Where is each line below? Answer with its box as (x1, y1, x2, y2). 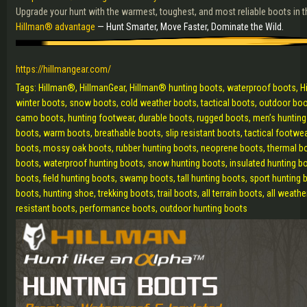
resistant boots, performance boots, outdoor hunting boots (16, 203, 249, 214)
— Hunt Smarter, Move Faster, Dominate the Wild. (97, 21, 284, 32)
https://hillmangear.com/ (16, 64, 111, 75)
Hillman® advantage (16, 21, 95, 32)
